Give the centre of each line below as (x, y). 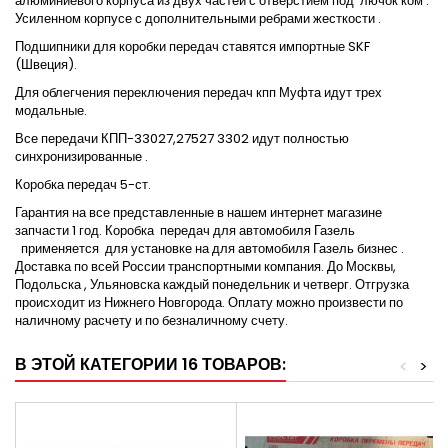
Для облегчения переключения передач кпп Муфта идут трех (198, 93)
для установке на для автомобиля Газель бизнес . (254, 249)
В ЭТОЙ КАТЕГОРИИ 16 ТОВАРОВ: (150, 365)
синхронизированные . (81, 157)
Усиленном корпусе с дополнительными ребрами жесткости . (198, 19)
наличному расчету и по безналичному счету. (151, 321)
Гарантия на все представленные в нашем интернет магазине (198, 213)
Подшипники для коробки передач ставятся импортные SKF (192, 47)
